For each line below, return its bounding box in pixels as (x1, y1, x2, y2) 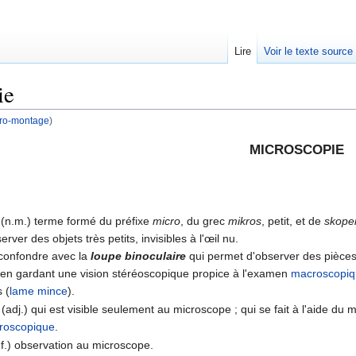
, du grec (180, 214, 229, 227)
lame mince (10, 284, 68, 297)
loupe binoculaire (91, 249, 187, 262)
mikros (228, 214, 262, 227)
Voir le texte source (263, 45, 353, 57)
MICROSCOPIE (249, 141, 344, 157)
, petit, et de (261, 214, 325, 227)
